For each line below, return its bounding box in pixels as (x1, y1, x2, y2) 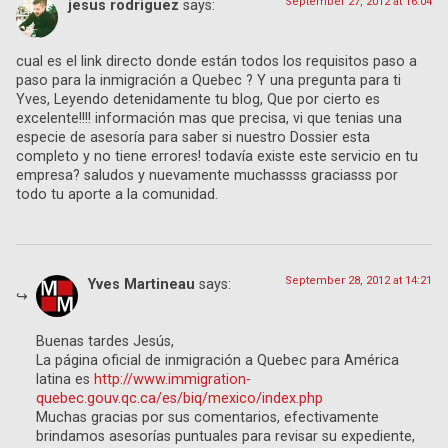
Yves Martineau (88, 276, 195, 294)
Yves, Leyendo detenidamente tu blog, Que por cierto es (16, 91, 380, 109)
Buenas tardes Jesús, (36, 332, 174, 350)
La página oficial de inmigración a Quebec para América (36, 351, 399, 369)
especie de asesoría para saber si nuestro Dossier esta (16, 129, 370, 147)
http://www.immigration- (94, 370, 251, 388)
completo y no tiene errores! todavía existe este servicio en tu (16, 148, 418, 166)
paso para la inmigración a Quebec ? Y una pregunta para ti (16, 72, 401, 90)
